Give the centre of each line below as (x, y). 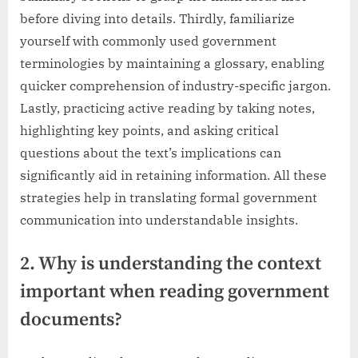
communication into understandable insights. (159, 220)
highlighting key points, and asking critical (149, 131)
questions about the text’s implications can (151, 153)
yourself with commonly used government (148, 41)
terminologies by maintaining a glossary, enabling (172, 64)
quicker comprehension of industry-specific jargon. (175, 86)
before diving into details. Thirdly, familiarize (157, 19)
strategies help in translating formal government (169, 198)
